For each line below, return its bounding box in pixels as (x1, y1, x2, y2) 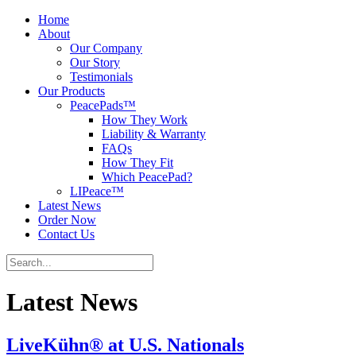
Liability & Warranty (102, 127, 206, 141)
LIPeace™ (70, 184, 124, 198)
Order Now (38, 213, 96, 226)
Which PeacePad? (102, 170, 192, 184)
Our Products (38, 84, 105, 98)
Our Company (70, 41, 142, 55)
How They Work (102, 113, 188, 126)
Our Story (70, 56, 120, 69)
